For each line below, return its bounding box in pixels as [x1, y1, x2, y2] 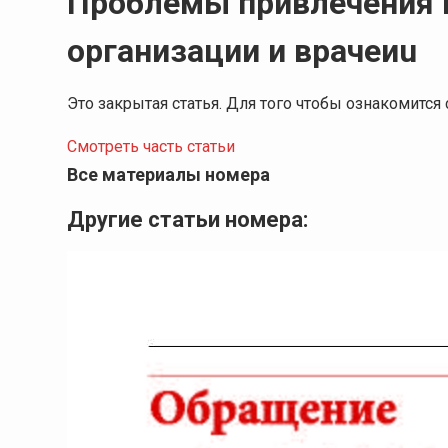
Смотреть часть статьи [67, 137, 235, 156]
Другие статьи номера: [67, 207, 308, 232]
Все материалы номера [67, 164, 270, 185]
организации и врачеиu [67, 32, 417, 70]
